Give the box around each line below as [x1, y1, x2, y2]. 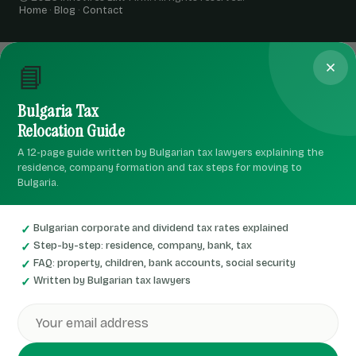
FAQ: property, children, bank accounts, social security [33, 257, 296, 269]
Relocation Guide [17, 119, 125, 142]
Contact [83, 4, 123, 17]
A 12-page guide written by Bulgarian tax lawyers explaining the [17, 146, 323, 159]
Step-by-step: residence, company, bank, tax [33, 239, 252, 252]
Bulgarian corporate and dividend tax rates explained [33, 222, 288, 234]
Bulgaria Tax [17, 99, 98, 122]
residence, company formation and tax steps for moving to [17, 161, 302, 174]
